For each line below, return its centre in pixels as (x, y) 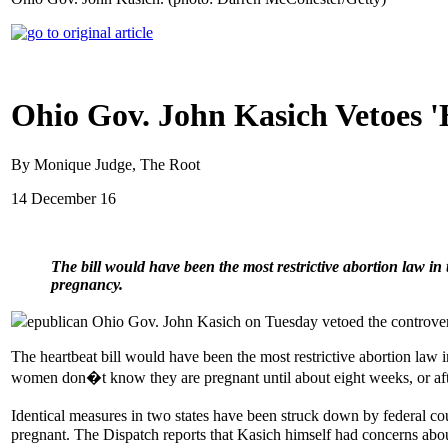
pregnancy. (87, 284)
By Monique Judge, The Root (105, 164)
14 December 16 (63, 198)
